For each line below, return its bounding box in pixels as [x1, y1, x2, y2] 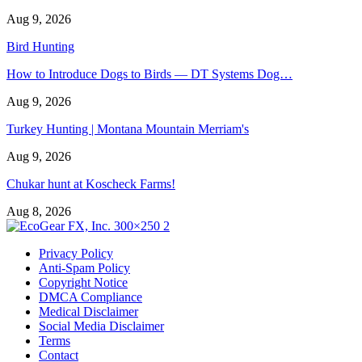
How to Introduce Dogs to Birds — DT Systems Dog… [6, 66, 293, 81]
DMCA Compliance [39, 289, 142, 304]
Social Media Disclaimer [39, 318, 164, 333]
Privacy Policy [39, 246, 113, 260]
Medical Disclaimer [39, 304, 138, 318]
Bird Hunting [6, 39, 74, 53]
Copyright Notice [39, 275, 128, 289]
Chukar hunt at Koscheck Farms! [6, 176, 175, 191]
